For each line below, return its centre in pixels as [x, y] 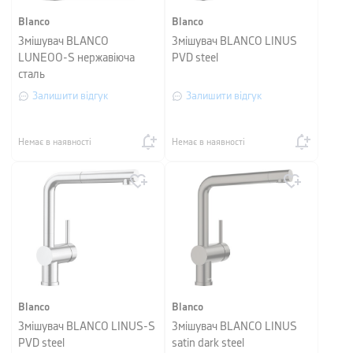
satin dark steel [208, 344]
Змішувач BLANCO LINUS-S [87, 327]
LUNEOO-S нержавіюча [76, 58]
